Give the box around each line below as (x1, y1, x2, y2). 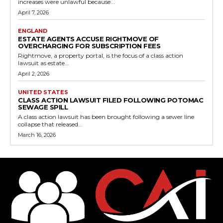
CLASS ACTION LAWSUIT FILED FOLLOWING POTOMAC (18, 96, 203, 104)
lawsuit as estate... (18, 59, 69, 67)
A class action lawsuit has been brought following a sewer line (18, 112, 194, 120)
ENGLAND (18, 27, 47, 34)
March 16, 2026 (18, 131, 56, 138)
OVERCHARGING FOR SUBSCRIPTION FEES (18, 41, 160, 50)
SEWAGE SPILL (18, 103, 68, 111)
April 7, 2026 (18, 8, 49, 16)
